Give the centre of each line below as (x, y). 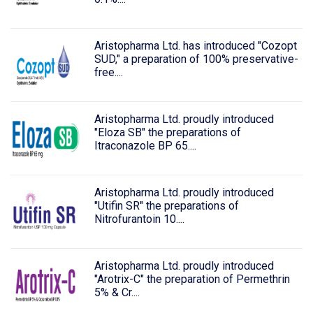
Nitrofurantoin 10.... (139, 219)
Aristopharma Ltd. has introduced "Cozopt (195, 46)
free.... (108, 73)
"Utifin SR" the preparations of (166, 205)
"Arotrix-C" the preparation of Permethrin (192, 279)
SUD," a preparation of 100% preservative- (196, 59)
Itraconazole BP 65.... (145, 145)
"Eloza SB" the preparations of (167, 132)
